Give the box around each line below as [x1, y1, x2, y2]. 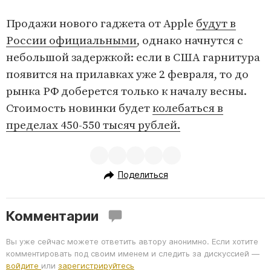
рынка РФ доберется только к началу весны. [6, 84, 247, 99]
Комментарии [6, 208, 99, 224]
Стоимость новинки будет [6, 101, 152, 116]
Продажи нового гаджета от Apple [6, 16, 196, 31]
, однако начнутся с [137, 33, 243, 48]
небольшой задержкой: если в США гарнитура [6, 50, 260, 65]
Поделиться [117, 169, 168, 180]
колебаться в [152, 101, 223, 116]
